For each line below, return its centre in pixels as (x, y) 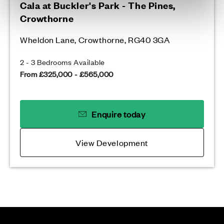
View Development (112, 142)
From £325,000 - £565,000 (67, 74)
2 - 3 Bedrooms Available (62, 62)
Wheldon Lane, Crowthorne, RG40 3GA (95, 39)
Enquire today (118, 114)
